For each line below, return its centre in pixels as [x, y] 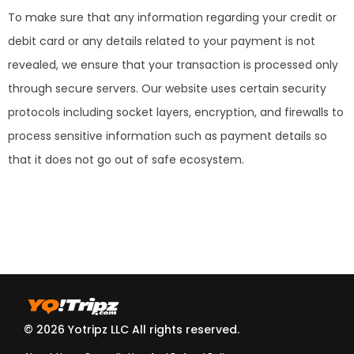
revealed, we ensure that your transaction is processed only [173, 64]
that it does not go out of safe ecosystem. [126, 159]
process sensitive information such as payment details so [168, 136]
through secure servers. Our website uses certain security [167, 88]
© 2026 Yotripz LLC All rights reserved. [132, 329]
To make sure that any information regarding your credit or [172, 17]
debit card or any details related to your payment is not [162, 41]
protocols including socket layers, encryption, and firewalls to [176, 112]
